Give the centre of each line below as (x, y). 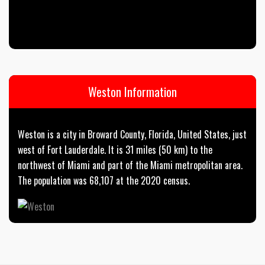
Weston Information (132, 91)
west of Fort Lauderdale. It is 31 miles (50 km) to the (115, 149)
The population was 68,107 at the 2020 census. (104, 180)
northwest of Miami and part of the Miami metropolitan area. (130, 165)
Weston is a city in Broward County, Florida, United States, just (132, 134)
